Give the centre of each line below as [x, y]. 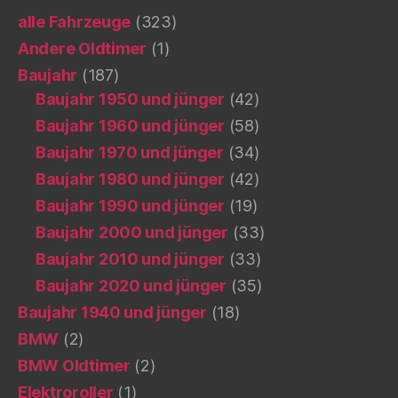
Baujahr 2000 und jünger [132, 232]
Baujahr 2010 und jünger [130, 259]
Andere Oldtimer [82, 48]
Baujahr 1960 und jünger [130, 125]
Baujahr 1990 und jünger [130, 205]
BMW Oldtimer [74, 365]
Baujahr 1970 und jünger [130, 152]
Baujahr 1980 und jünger [130, 179]
